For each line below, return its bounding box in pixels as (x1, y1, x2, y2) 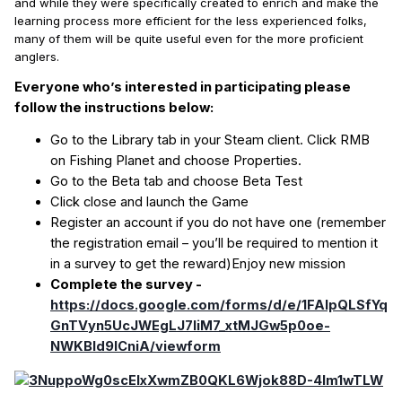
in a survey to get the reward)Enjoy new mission (50, 255, 345, 272)
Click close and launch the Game (50, 193, 249, 210)
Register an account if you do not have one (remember (50, 214, 386, 231)
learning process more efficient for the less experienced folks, (14, 13, 367, 28)
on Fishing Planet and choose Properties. (50, 152, 301, 169)
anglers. (14, 48, 59, 64)
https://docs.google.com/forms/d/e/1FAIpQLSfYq (50, 296, 388, 313)
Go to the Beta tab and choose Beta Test (50, 172, 302, 189)
